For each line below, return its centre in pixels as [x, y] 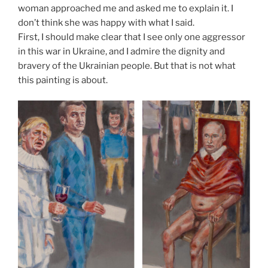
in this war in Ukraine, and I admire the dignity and [121, 51]
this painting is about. [63, 80]
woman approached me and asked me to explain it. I [126, 8]
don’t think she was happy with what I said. [106, 22]
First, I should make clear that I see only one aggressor [132, 37]
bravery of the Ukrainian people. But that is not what [127, 66]
